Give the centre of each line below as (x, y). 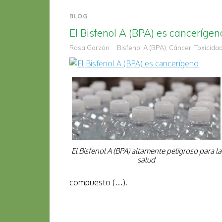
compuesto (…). (98, 182)
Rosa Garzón (89, 48)
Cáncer (180, 48)
